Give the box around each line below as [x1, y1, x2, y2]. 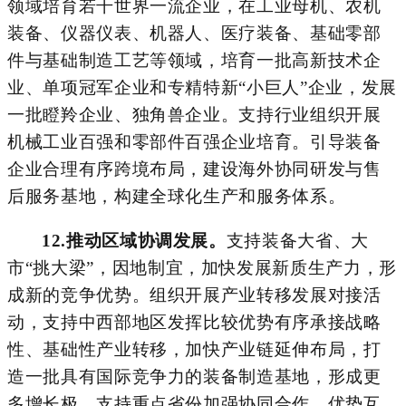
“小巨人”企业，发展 [238, 77, 397, 97]
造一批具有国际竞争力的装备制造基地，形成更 [7, 366, 382, 386]
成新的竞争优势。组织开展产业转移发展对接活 [7, 285, 382, 304]
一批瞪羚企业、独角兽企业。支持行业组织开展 [7, 104, 382, 124]
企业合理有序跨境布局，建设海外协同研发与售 [7, 159, 382, 179]
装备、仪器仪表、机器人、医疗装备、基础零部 [7, 23, 382, 43]
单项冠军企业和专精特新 [43, 77, 239, 97]
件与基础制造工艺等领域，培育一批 [7, 50, 293, 70]
